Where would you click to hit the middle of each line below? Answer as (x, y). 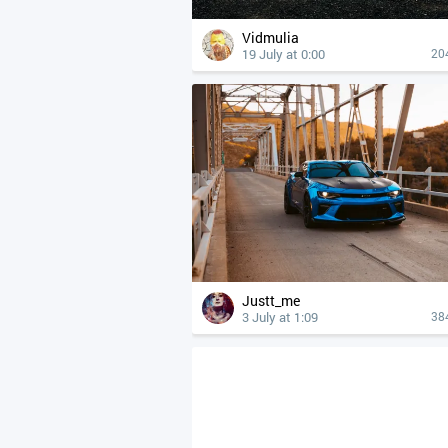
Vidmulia (275, 37)
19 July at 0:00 (283, 54)
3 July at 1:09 (280, 317)
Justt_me (275, 300)
